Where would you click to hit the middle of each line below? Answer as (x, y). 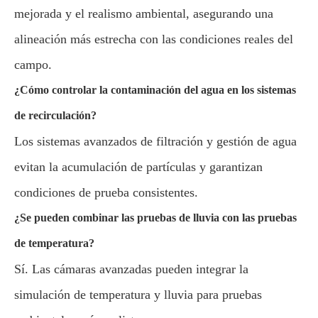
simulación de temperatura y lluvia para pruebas (138, 295)
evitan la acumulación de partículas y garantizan (138, 167)
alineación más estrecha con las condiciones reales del (154, 39)
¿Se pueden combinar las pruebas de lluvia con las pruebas (155, 218)
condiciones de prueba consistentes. (106, 192)
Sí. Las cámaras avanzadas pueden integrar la (131, 269)
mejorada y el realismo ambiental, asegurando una (144, 13)
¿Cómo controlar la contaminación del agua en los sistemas (155, 90)
